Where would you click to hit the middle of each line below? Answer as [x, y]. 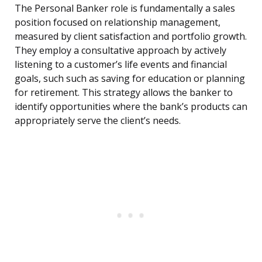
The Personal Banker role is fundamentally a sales [125, 8]
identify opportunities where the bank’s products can [131, 107]
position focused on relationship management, [118, 23]
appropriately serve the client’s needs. [98, 121]
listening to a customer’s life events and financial [121, 65]
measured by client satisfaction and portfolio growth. [131, 37]
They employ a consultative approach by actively [120, 51]
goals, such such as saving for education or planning [130, 79]
